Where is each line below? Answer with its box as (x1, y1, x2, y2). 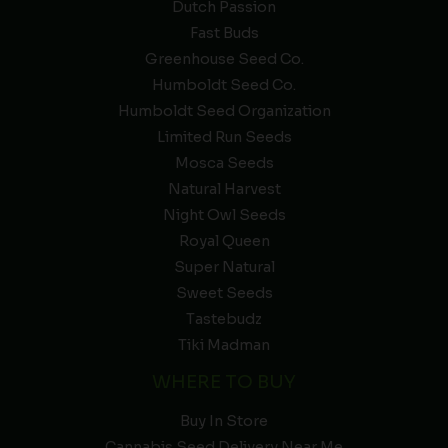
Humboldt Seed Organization (117, 102, 331, 121)
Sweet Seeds (175, 284, 273, 303)
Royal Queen (178, 232, 270, 251)
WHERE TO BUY (152, 370, 296, 394)
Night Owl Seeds (162, 206, 286, 225)
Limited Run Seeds (156, 128, 292, 147)
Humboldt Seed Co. (152, 76, 296, 95)
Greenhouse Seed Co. (144, 50, 304, 69)
